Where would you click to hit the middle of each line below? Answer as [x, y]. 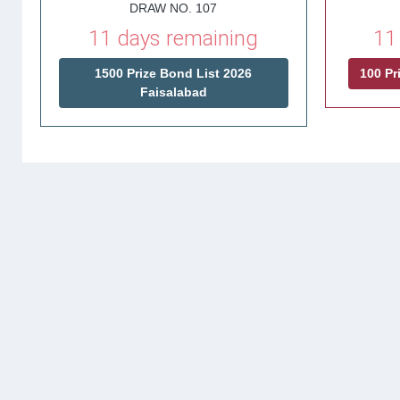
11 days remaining [174, 38]
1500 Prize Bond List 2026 [174, 73]
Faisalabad [173, 92]
